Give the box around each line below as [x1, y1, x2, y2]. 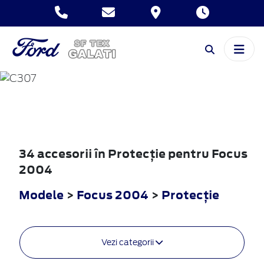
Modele [19, 186, 64, 203]
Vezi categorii [101, 237, 156, 247]
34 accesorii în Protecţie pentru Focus [19, 145, 247, 161]
